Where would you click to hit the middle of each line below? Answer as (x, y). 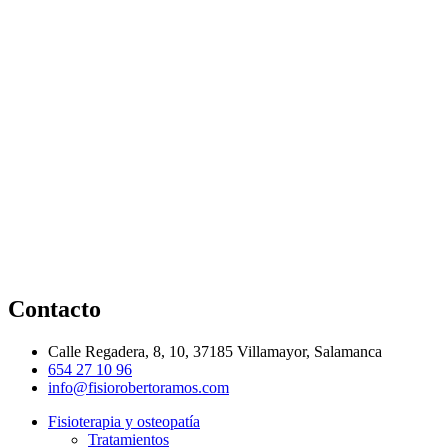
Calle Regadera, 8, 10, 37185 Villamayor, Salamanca (215, 351)
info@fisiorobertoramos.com (138, 387)
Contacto (54, 308)
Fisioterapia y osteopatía (124, 421)
